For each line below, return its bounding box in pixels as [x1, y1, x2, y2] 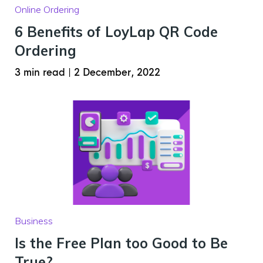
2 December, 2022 [74, 66, 160, 79]
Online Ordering [15, 4, 79, 15]
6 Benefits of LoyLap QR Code [15, 23, 218, 41]
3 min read [15, 66, 68, 79]
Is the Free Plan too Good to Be [15, 234, 228, 252]
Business [15, 215, 53, 227]
